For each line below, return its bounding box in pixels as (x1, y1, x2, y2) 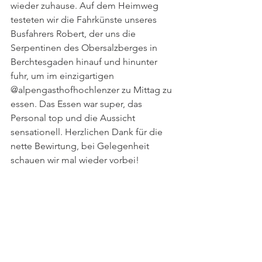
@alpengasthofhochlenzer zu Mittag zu (11, 84, 174, 95)
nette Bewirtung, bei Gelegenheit (11, 140, 151, 151)
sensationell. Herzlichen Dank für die (11, 126, 165, 137)
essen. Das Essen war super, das (11, 98, 144, 109)
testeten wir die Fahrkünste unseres (11, 14, 159, 25)
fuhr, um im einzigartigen (11, 70, 116, 81)
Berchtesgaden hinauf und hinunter (11, 56, 160, 67)
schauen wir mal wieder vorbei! (11, 154, 139, 166)
